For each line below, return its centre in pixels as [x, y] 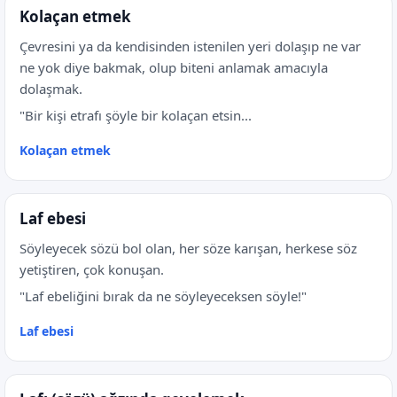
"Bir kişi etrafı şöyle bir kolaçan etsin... [136, 115]
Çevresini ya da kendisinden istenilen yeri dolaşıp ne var [190, 46]
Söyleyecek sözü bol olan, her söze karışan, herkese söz [188, 248]
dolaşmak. [51, 89]
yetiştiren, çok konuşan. [92, 269]
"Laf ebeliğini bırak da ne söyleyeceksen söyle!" [163, 296]
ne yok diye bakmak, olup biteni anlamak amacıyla [174, 67]
